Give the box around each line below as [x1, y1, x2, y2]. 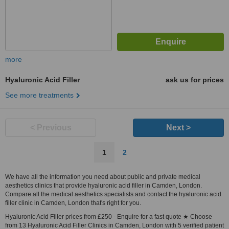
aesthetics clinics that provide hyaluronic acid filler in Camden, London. [5, 182, 202, 189]
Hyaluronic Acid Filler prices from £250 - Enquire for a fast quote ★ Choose [5, 213, 212, 220]
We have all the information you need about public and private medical [5, 173, 200, 180]
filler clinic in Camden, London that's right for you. [5, 199, 141, 207]
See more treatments [5, 91, 74, 99]
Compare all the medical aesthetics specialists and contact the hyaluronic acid [5, 191, 221, 198]
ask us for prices [166, 76, 224, 84]
